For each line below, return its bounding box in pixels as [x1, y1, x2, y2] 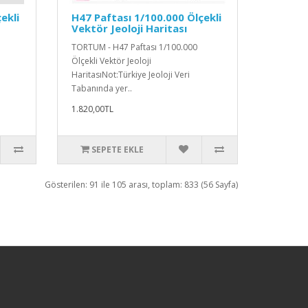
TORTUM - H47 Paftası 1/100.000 [71, 41, 198, 53]
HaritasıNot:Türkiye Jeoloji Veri [71, 68, 190, 80]
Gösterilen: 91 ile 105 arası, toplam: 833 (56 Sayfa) [45, 178, 238, 190]
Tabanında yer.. [71, 82, 133, 94]
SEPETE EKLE [91, 143, 144, 155]
